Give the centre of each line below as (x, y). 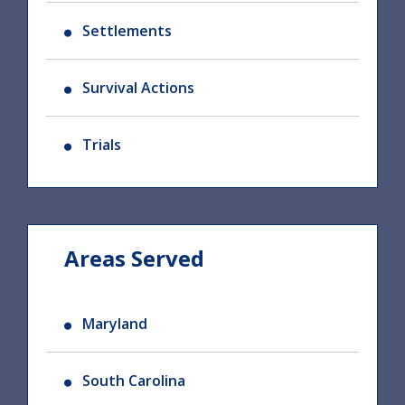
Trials (102, 145)
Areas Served (134, 259)
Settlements (127, 31)
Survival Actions (138, 88)
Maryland (115, 324)
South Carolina (134, 381)
